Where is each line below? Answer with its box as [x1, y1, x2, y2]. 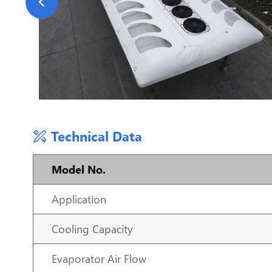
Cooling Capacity [51, 222, 133, 237]
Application [51, 192, 106, 207]
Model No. [51, 162, 106, 177]
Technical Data [47, 127, 142, 146]
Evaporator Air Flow [51, 251, 146, 267]
